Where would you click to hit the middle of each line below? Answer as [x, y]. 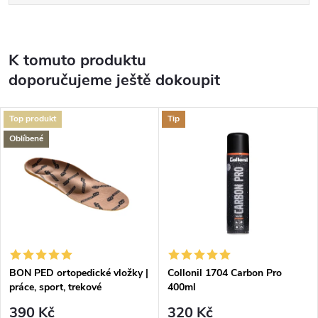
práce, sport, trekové [55, 287]
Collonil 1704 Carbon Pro [225, 273]
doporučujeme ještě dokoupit [114, 80]
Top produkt [33, 119]
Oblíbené [26, 139]
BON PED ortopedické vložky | [79, 273]
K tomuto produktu [77, 60]
